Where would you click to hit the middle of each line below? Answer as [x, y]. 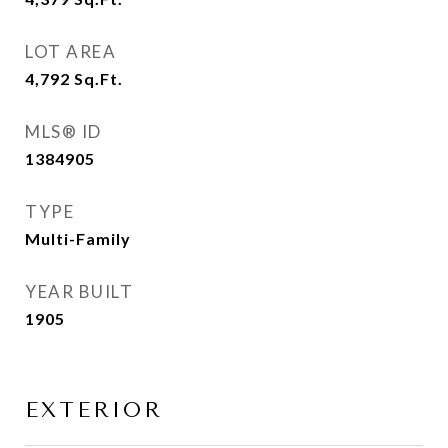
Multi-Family [78, 238]
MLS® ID [63, 131]
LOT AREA [70, 51]
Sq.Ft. [98, 78]
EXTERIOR [94, 410]
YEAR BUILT [79, 291]
